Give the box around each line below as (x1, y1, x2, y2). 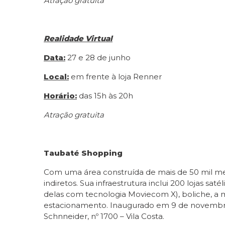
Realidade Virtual (44, 33, 113, 43)
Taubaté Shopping (44, 148, 123, 158)
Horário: (44, 90, 77, 100)
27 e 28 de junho (65, 52, 131, 62)
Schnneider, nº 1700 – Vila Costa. (44, 211, 164, 221)
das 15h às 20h (77, 90, 133, 100)
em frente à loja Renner (69, 71, 162, 81)
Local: (44, 71, 69, 81)
